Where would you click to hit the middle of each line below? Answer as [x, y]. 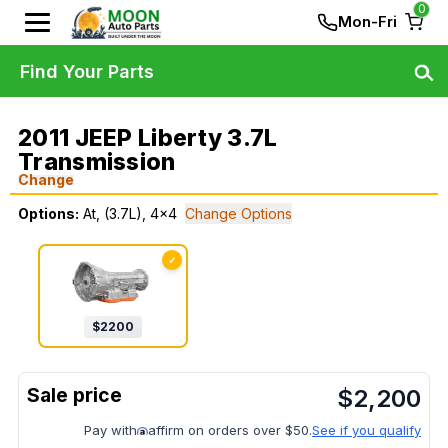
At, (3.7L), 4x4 [130, 213]
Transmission [97, 162]
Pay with [110, 430]
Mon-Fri [367, 21]
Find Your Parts [87, 71]
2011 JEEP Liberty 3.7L [148, 138]
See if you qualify [366, 430]
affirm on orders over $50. [230, 430]
